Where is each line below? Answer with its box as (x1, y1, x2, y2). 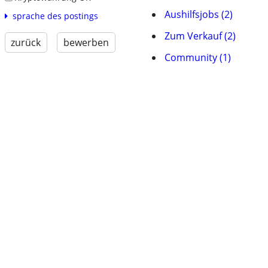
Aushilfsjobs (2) (165, 8, 233, 21)
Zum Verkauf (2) (165, 29, 236, 42)
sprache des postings (12, 10, 98, 22)
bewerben (63, 36, 109, 50)
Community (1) (165, 51, 231, 64)
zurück (11, 36, 41, 50)
